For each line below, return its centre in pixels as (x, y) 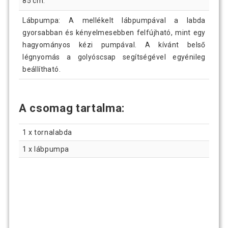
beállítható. (42, 69)
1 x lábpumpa (46, 149)
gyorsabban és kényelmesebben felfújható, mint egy (114, 32)
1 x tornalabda (47, 132)
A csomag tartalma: (72, 108)
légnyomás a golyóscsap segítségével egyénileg (114, 57)
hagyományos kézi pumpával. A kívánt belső (114, 45)
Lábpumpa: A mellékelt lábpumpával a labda (114, 20)
